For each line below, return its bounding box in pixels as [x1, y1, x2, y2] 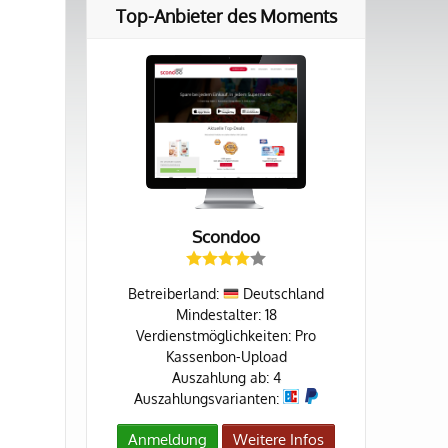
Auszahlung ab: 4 [171, 369, 281, 387]
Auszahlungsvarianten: [133, 390, 283, 408]
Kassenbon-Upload [165, 348, 287, 366]
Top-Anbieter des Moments [115, 5, 337, 28]
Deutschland [239, 285, 324, 303]
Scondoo [192, 226, 260, 248]
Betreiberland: [128, 285, 223, 303]
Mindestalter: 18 [175, 306, 277, 324]
